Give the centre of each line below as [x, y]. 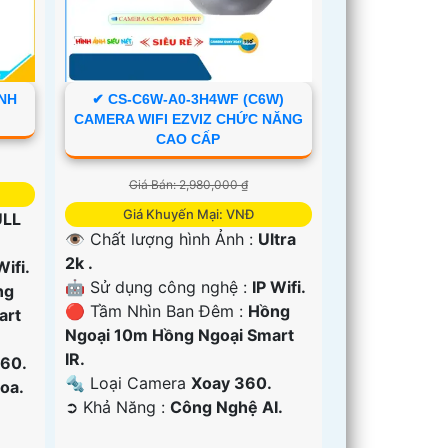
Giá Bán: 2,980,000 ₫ [188, 184]
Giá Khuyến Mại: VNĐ [188, 213]
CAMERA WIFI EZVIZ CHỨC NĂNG [188, 118]
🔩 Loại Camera [128, 382]
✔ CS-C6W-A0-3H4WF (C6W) [188, 98]
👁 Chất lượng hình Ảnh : [162, 238]
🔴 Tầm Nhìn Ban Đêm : [157, 310]
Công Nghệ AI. [227, 406]
